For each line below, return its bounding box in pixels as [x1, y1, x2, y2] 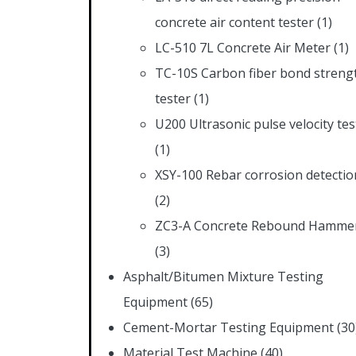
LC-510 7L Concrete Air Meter [155, 38, 331, 56]
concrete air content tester [155, 13, 314, 31]
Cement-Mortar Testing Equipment [123, 318, 334, 336]
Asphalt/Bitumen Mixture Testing [123, 267, 323, 285]
